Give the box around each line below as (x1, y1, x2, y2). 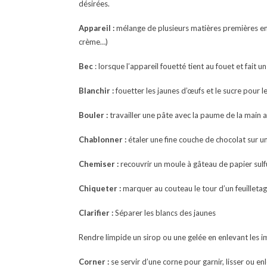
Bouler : (79, 110, 108, 120)
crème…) (79, 37, 108, 46)
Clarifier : (79, 208, 113, 218)
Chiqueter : (79, 184, 121, 193)
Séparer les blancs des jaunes (113, 208, 216, 218)
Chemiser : (79, 159, 119, 169)
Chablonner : (79, 135, 126, 144)
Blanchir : (79, 86, 114, 95)
